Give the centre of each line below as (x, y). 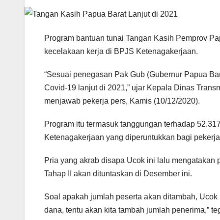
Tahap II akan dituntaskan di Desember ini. (118, 173)
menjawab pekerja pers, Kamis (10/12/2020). (122, 101)
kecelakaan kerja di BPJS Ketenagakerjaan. (121, 51)
